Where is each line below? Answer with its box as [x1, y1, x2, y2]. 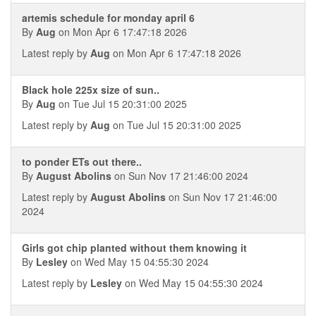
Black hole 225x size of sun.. [22, 83, 159, 97]
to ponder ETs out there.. [22, 154, 142, 169]
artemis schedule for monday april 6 [22, 11, 195, 25]
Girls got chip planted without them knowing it [22, 241, 247, 255]
